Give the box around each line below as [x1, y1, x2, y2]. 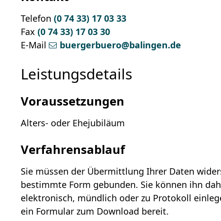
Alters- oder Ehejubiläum [21, 117, 125, 129]
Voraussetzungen [21, 93, 125, 110]
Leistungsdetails [21, 64, 133, 84]
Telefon [21, 12, 52, 25]
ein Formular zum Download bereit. [21, 205, 169, 218]
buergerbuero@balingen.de [60, 39, 182, 51]
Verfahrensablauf [21, 141, 125, 158]
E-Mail [21, 39, 47, 51]
